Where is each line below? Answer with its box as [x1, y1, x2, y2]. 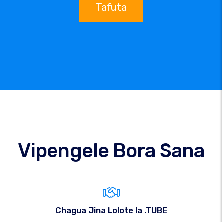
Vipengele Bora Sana [17, 139, 205, 162]
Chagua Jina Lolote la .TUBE [55, 205, 167, 215]
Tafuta [95, 1, 127, 13]
